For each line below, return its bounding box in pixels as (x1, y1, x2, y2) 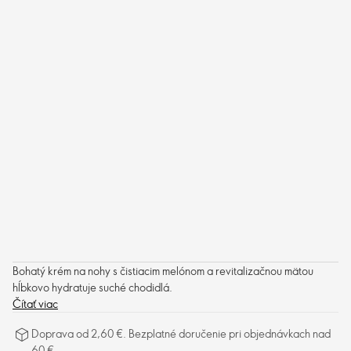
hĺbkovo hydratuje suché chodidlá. (13, 280, 172, 295)
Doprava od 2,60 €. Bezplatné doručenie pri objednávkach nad (31, 326, 331, 341)
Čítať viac (13, 296, 58, 311)
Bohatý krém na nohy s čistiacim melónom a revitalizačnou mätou (13, 263, 313, 278)
